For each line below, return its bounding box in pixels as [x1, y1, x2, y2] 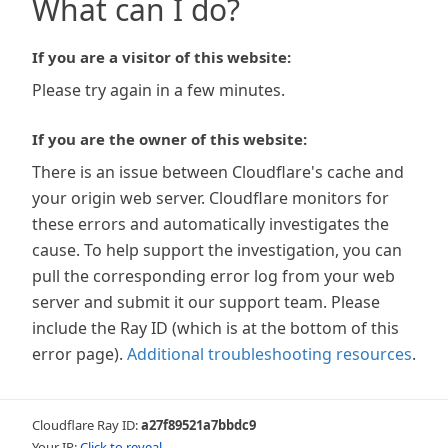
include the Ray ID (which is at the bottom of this [32, 317, 399, 339]
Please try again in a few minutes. [32, 79, 285, 101]
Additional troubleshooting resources [127, 343, 412, 365]
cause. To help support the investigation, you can [32, 239, 402, 261]
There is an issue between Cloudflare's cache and [32, 161, 404, 183]
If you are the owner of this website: [32, 129, 307, 149]
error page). [32, 343, 123, 365]
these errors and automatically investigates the [32, 213, 389, 235]
